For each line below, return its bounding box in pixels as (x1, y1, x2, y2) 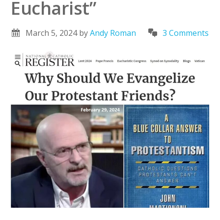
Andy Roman (90, 27, 137, 38)
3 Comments (163, 27, 209, 38)
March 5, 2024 (26, 27, 78, 38)
